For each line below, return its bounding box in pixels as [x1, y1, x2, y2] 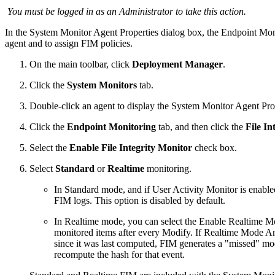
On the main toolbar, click [29, 58, 132, 69]
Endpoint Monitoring [67, 121, 156, 132]
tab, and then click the [156, 121, 246, 132]
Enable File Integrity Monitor [69, 142, 192, 153]
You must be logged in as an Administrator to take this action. [7, 6, 246, 17]
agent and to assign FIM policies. [5, 37, 133, 48]
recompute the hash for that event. [54, 249, 185, 260]
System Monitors [67, 79, 137, 90]
